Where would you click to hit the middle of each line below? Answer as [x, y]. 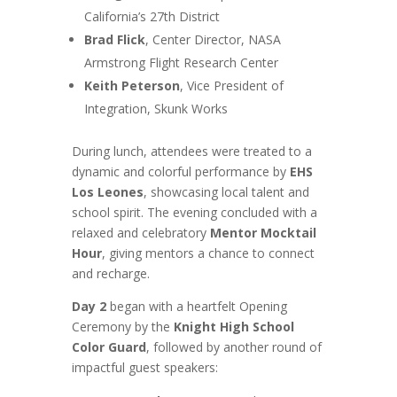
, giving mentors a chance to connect [208, 253]
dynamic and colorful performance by [180, 171]
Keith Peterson [132, 85]
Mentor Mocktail [263, 232]
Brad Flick [114, 39]
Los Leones [107, 191]
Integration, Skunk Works [156, 108]
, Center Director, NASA [213, 39]
